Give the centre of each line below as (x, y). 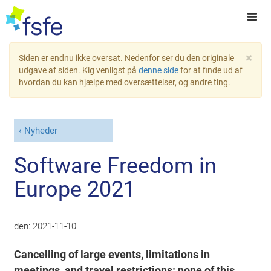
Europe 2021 (75, 189)
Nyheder (41, 131)
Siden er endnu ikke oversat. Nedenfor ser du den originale (126, 58)
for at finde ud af (211, 70)
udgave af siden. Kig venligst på (79, 70)
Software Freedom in (116, 165)
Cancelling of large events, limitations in (112, 254)
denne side (158, 70)
